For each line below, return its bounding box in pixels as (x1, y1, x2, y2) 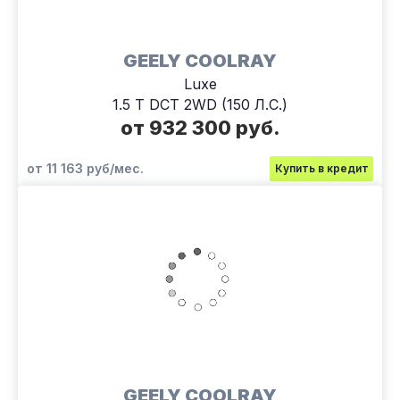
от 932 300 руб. (120, 115, 280, 139)
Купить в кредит (274, 161, 369, 175)
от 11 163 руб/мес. (27, 160, 144, 176)
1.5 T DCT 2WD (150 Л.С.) (112, 95, 287, 113)
